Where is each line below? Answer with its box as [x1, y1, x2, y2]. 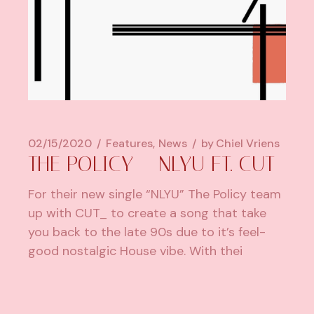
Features [106, 135, 153, 151]
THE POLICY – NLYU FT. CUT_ [28, 151, 285, 177]
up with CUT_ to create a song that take [28, 204, 267, 221]
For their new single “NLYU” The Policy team [28, 185, 282, 203]
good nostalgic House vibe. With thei [28, 242, 243, 259]
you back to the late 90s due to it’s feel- [28, 223, 266, 240]
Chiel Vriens [216, 135, 280, 151]
